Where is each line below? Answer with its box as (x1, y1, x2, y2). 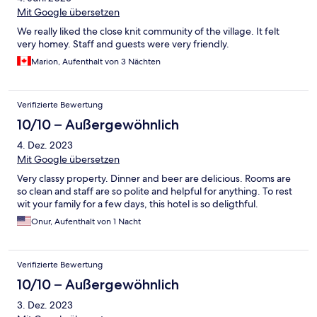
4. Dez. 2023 (17, 139, 73, 152)
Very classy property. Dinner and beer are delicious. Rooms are (17, 172, 291, 185)
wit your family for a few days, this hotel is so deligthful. (17, 197, 258, 211)
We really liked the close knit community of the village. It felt (17, 25, 279, 38)
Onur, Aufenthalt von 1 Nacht (31, 216, 141, 228)
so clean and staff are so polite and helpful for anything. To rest (17, 185, 292, 198)
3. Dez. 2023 (17, 299, 73, 312)
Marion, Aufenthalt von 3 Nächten (31, 56, 161, 68)
